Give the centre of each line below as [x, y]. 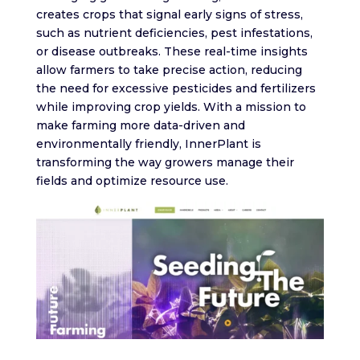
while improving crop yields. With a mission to [171, 107]
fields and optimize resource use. [132, 181]
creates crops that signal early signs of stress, [169, 15]
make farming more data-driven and [140, 126]
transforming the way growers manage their [165, 163]
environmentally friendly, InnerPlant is [148, 144]
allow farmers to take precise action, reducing [169, 70]
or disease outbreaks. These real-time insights [172, 52]
